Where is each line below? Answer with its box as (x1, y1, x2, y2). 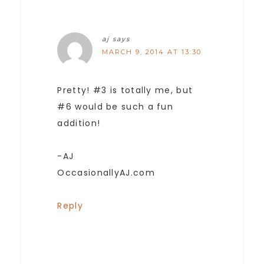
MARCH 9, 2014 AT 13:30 (102, 48, 202, 57)
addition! (57, 117, 101, 130)
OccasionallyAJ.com (57, 167, 155, 179)
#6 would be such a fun (57, 101, 174, 113)
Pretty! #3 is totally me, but (57, 84, 193, 97)
